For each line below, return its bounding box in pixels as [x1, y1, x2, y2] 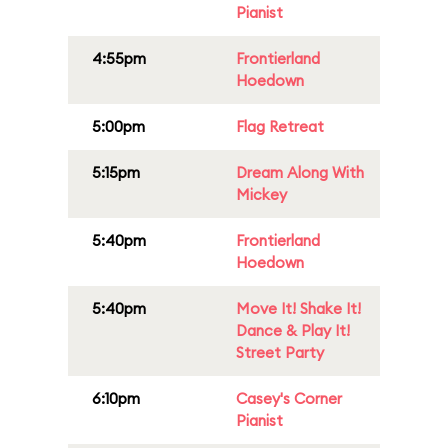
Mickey [236, 185, 287, 204]
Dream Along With [236, 163, 364, 182]
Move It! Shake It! [236, 299, 361, 318]
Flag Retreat [236, 117, 324, 136]
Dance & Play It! [236, 321, 350, 340]
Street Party [236, 343, 324, 362]
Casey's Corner [236, 389, 342, 408]
